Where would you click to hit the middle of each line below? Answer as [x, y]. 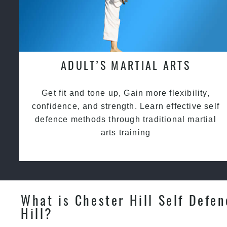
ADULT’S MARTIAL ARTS [125, 65]
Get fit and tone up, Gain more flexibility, [126, 93]
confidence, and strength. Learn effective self [126, 106]
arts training [126, 133]
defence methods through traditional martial [126, 120]
